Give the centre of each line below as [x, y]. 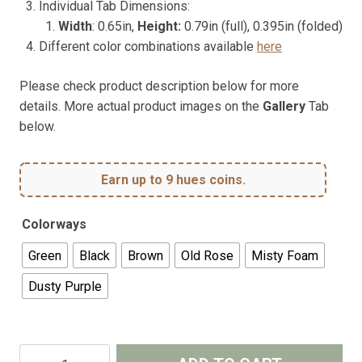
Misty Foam [285, 255]
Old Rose [207, 255]
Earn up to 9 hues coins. [173, 180]
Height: [161, 27]
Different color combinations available [148, 47]
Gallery [284, 107]
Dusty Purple [65, 286]
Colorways [54, 225]
